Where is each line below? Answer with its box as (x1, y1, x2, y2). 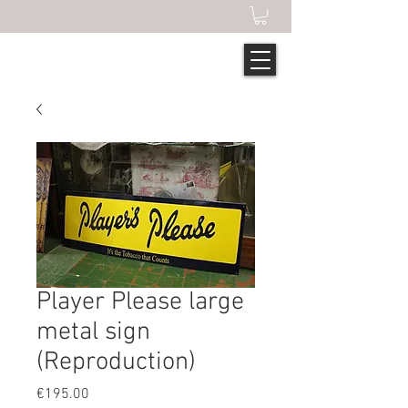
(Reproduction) (36, 347, 196, 379)
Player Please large (36, 287, 244, 319)
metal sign (36, 317, 150, 349)
